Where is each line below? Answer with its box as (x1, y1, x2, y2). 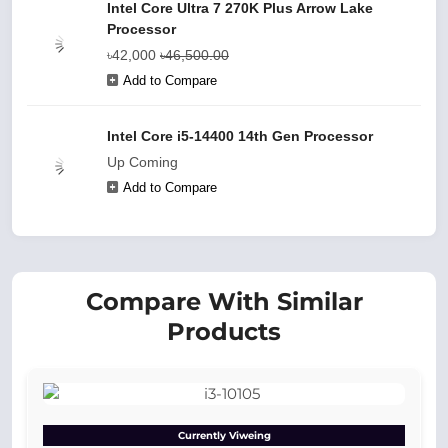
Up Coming (107, 154, 178, 170)
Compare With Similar (85, 287, 363, 316)
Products (167, 317, 281, 346)
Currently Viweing (177, 429, 271, 442)
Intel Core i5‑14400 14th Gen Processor (107, 128, 373, 144)
